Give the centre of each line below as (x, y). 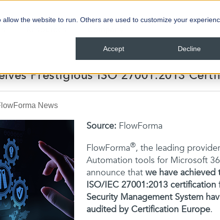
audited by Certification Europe (148, 209)
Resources (46, 29)
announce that (116, 173)
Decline (189, 49)
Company (106, 29)
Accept (113, 49)
